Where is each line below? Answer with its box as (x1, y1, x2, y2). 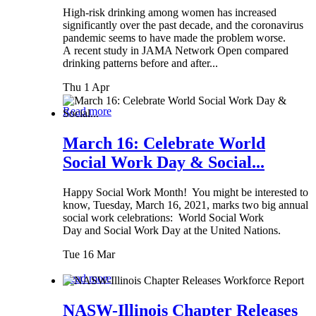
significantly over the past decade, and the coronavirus (63, 18, 303, 31)
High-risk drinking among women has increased (63, 6, 276, 18)
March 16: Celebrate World (63, 133, 265, 152)
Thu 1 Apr (63, 80, 109, 93)
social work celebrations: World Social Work (63, 211, 264, 224)
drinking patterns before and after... (63, 56, 218, 69)
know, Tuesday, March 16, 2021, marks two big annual (63, 198, 308, 211)
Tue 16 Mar (63, 248, 115, 260)
